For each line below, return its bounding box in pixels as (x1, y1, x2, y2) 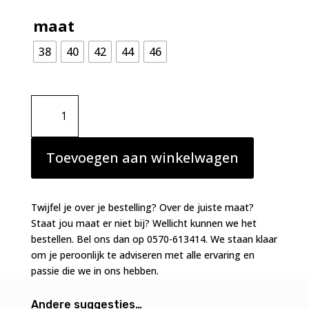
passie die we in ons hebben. (30, 264, 159, 277)
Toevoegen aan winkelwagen (46, 148, 239, 167)
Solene (30, 123, 78, 144)
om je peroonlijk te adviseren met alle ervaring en (30, 248, 255, 261)
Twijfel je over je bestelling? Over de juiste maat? (30, 201, 254, 214)
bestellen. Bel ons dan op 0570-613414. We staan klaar (30, 232, 277, 246)
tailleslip (30, 139, 91, 160)
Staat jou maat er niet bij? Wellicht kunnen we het (30, 217, 257, 230)
